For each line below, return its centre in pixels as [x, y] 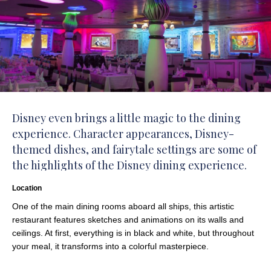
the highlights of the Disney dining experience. [129, 165]
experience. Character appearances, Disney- [123, 134]
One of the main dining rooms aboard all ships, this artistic [123, 207]
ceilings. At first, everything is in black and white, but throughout [133, 233]
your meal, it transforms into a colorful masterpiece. [110, 247]
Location [27, 188]
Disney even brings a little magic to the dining [126, 118]
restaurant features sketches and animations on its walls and [128, 220]
